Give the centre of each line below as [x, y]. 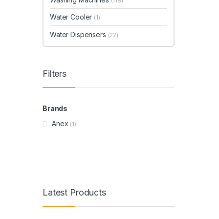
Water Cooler [72, 17]
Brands [55, 109]
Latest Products [74, 192]
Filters [55, 74]
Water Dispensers [79, 34]
